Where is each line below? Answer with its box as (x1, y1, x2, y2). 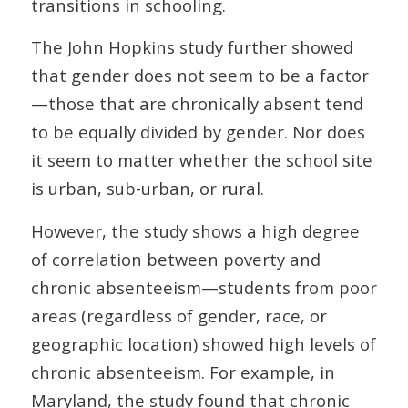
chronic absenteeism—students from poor (30, 276, 377, 299)
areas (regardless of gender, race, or (30, 304, 327, 327)
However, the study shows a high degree (30, 219, 360, 242)
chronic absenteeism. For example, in (30, 361, 335, 383)
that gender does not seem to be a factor (30, 64, 369, 87)
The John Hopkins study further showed (30, 36, 353, 59)
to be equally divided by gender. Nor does (30, 120, 365, 144)
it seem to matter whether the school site (30, 148, 372, 172)
